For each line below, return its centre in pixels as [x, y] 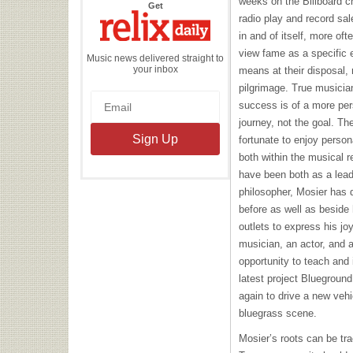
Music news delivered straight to [155, 58]
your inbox [155, 69]
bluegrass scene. [278, 313]
